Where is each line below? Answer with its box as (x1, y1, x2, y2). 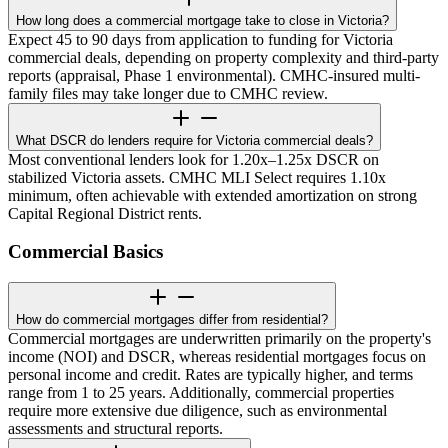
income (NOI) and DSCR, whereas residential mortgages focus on (8, 347, 426, 365)
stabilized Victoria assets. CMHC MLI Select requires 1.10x (8, 168, 386, 186)
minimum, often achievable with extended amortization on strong (8, 186, 417, 204)
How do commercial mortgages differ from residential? (16, 311, 328, 327)
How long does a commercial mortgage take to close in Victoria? (16, 12, 389, 28)
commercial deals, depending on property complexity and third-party (8, 48, 439, 66)
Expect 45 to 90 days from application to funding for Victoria (8, 30, 393, 48)
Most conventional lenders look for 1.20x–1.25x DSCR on (8, 150, 379, 168)
